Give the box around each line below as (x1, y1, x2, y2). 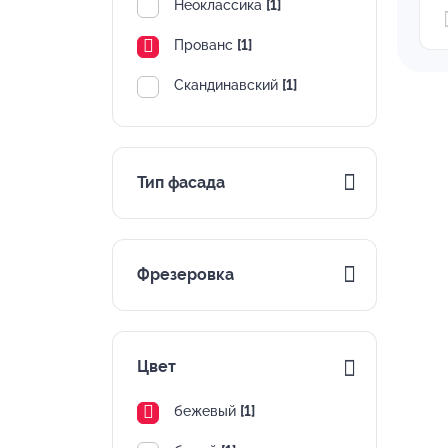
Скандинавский (174, 76, 282, 93)
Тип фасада (137, 172, 225, 192)
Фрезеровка (137, 264, 234, 284)
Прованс (174, 36, 237, 53)
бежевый (174, 402, 240, 419)
